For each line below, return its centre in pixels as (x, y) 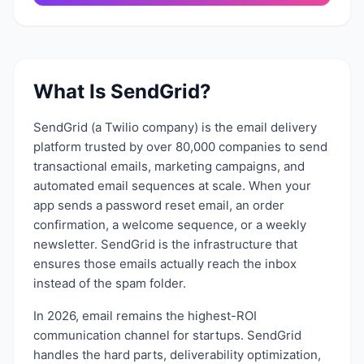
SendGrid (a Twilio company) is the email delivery (175, 127)
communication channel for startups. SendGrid (167, 335)
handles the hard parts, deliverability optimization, (177, 355)
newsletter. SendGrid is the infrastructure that (165, 244)
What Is (72, 91)
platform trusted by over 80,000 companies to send (180, 147)
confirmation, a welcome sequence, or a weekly (170, 225)
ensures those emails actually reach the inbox (165, 264)
